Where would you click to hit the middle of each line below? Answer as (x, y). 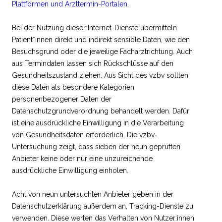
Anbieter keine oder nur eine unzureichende (82, 158)
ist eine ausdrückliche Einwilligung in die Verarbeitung (98, 123)
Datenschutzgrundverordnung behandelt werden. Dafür (101, 111)
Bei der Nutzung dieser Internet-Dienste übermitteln (94, 28)
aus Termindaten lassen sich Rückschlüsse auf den (93, 63)
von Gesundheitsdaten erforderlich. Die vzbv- (85, 135)
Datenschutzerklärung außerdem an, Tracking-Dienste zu (103, 206)
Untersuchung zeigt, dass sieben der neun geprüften (96, 146)
